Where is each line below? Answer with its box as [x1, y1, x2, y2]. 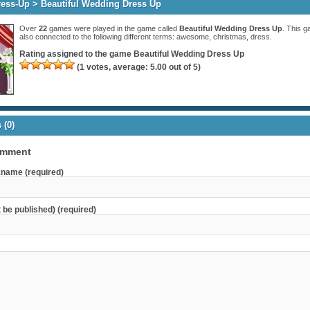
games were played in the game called [47, 24, 179, 33]
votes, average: [84, 62, 150, 73]
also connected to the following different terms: [19, 33, 176, 42]
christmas [213, 33, 246, 42]
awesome [176, 33, 209, 42]
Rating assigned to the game [19, 49, 134, 60]
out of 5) [167, 62, 201, 73]
